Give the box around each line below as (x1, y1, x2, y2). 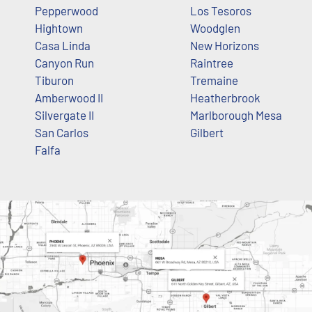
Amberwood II (35, 91, 103, 105)
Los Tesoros (189, 3, 251, 18)
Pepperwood (35, 3, 98, 18)
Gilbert (189, 125, 224, 140)
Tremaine (189, 73, 238, 88)
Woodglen (189, 21, 240, 36)
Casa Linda (35, 38, 91, 53)
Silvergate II (35, 108, 94, 123)
